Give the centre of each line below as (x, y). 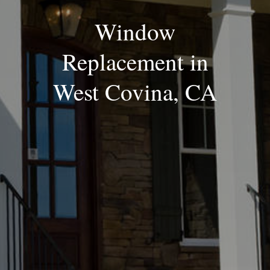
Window (135, 32)
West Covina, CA (135, 92)
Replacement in (135, 62)
